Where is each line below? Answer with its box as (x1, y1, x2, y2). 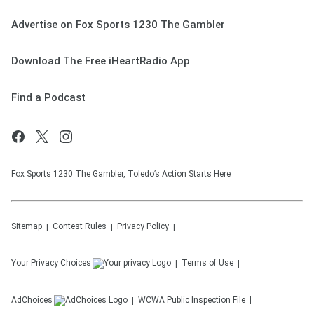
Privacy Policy (117, 221, 169, 231)
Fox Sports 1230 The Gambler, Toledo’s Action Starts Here (11, 169, 231, 179)
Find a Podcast (11, 91, 86, 104)
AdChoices (11, 295, 53, 305)
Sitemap (11, 221, 42, 231)
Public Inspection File (167, 295, 245, 305)
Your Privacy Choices (11, 258, 91, 268)
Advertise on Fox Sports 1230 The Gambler (11, 18, 225, 31)
